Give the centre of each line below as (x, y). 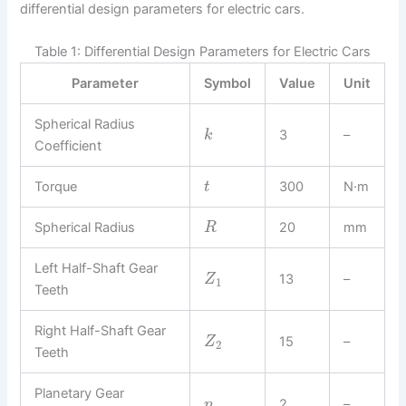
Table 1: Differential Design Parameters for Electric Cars (203, 52)
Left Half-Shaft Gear (97, 269)
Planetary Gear (80, 394)
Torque (56, 187)
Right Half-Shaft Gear (101, 331)
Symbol (228, 84)
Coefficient (68, 146)
